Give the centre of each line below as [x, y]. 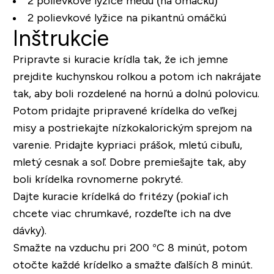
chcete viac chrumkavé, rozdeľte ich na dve [122, 214]
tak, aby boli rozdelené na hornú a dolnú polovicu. [136, 94]
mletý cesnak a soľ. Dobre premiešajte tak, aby [129, 162]
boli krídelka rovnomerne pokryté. [98, 180]
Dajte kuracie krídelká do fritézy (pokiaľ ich [120, 197]
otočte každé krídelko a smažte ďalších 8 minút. [132, 265]
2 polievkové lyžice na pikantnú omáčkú [127, 18]
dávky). [29, 231]
